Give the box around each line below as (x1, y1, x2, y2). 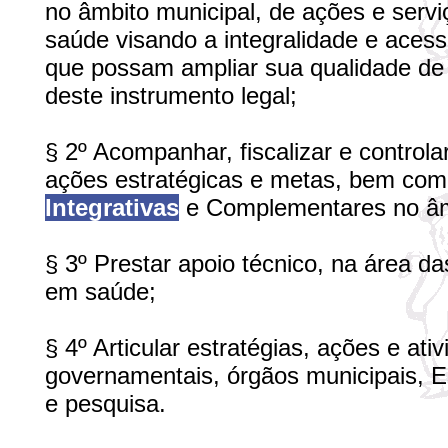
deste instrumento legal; (45, 82, 297, 109)
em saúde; (45, 278, 156, 305)
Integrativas (45, 194, 179, 221)
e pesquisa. (45, 390, 166, 417)
